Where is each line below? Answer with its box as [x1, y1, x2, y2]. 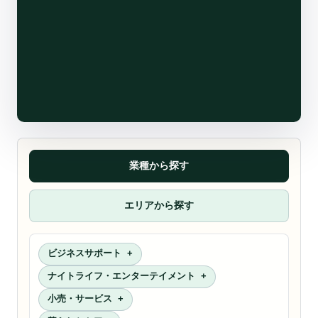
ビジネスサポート [48, 248, 121, 258]
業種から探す [129, 159, 189, 171]
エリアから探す [124, 199, 194, 211]
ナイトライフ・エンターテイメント [48, 271, 195, 281]
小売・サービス [48, 294, 112, 304]
